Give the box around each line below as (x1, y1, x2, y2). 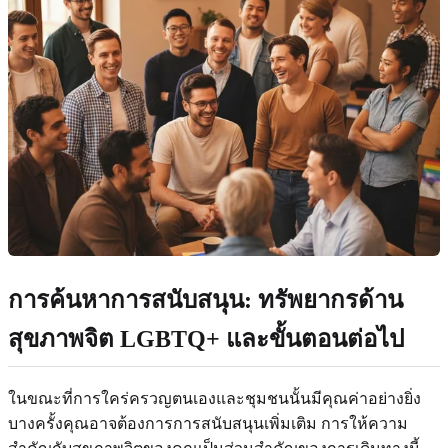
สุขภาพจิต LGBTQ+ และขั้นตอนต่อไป (8, 326, 404, 353)
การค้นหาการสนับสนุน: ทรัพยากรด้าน (8, 287, 403, 314)
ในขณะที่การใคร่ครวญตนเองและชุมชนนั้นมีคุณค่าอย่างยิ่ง (8, 390, 421, 408)
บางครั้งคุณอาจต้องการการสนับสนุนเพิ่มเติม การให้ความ (8, 415, 408, 433)
